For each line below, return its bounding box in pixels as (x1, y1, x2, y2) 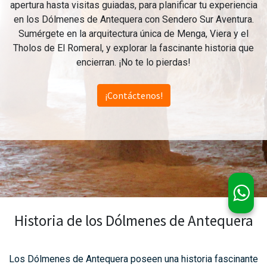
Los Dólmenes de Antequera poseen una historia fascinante (9, 253, 258, 265)
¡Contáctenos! (104, 89, 163, 101)
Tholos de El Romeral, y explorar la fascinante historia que (13, 42, 254, 54)
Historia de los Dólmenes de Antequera (14, 211, 253, 230)
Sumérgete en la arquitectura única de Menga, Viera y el (18, 28, 249, 39)
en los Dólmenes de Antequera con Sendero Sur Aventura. (13, 14, 254, 25)
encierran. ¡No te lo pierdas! (76, 57, 191, 68)
